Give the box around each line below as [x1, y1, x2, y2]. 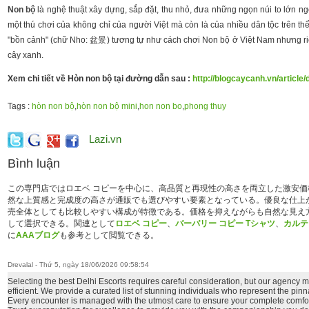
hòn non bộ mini [76, 101, 137, 111]
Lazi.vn [88, 133, 121, 145]
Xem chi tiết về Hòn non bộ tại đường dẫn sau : [7, 74, 192, 83]
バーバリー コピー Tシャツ [175, 219, 275, 228]
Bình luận [7, 157, 60, 170]
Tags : [7, 101, 32, 111]
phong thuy [183, 101, 226, 111]
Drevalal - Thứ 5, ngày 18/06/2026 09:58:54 [7, 261, 149, 268]
